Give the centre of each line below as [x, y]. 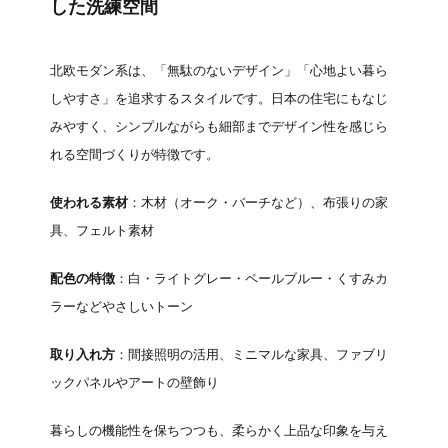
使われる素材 [89, 202]
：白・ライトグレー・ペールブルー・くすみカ [251, 278]
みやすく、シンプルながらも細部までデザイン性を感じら [219, 126]
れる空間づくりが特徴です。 [134, 154]
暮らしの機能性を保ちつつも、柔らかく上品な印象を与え [219, 430]
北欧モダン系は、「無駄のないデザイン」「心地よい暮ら [219, 70]
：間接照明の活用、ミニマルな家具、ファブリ [251, 354]
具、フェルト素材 [102, 230]
